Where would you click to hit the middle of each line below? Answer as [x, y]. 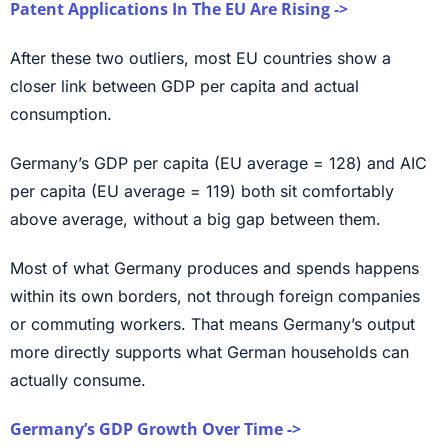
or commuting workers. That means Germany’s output [212, 324]
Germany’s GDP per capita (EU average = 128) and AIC [218, 163]
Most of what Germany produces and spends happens [214, 268]
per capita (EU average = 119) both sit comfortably [202, 191]
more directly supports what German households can [209, 352]
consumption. [61, 114]
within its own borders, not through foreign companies [215, 296]
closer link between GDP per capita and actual [184, 86]
